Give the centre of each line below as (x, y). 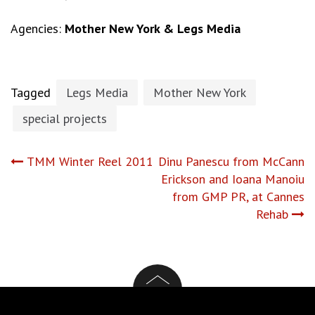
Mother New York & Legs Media (153, 28)
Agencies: (38, 28)
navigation (86, 200)
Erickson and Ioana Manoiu (233, 179)
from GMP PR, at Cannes (238, 197)
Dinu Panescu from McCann (231, 161)
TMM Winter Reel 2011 (90, 161)
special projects (65, 118)
